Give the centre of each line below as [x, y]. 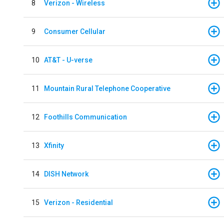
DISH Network [66, 174]
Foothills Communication [85, 117]
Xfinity [54, 145]
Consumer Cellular [75, 31]
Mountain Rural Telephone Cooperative [107, 88]
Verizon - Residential [78, 202]
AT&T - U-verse [68, 60]
